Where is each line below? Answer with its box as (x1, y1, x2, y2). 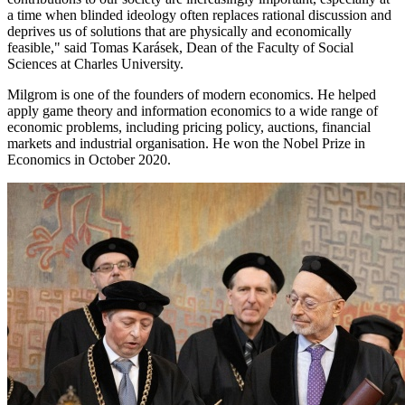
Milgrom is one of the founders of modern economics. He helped (7, 86, 376, 102)
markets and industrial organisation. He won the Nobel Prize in (7, 135, 365, 151)
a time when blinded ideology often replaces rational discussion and (7, 6, 391, 23)
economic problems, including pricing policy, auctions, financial (7, 118, 371, 135)
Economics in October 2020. (7, 151, 171, 167)
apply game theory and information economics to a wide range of (7, 102, 378, 118)
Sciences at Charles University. (7, 55, 184, 71)
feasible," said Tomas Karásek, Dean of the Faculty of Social (7, 39, 353, 55)
